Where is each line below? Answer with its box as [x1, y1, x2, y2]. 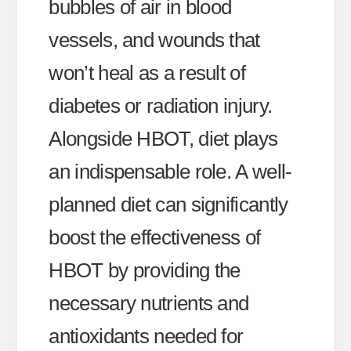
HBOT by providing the [49, 258, 241, 282]
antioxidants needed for [49, 324, 244, 348]
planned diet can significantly [49, 192, 288, 216]
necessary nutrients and [49, 291, 249, 315]
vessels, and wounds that [49, 27, 260, 52]
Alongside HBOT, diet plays [49, 126, 278, 150]
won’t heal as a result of [49, 60, 245, 85]
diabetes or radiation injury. [49, 93, 273, 118]
